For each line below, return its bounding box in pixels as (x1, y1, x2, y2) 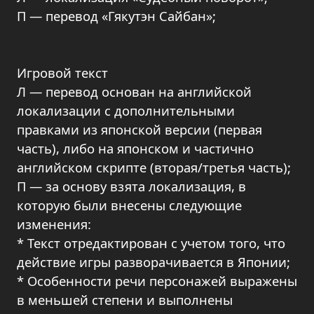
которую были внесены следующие (17, 196, 242, 214)
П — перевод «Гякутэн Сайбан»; (17, 7, 216, 25)
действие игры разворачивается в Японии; (17, 253, 290, 271)
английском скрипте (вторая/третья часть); (17, 158, 291, 176)
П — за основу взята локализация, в (17, 177, 246, 195)
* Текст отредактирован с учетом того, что (17, 234, 285, 252)
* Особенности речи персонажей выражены (17, 272, 297, 289)
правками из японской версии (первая (17, 121, 262, 138)
